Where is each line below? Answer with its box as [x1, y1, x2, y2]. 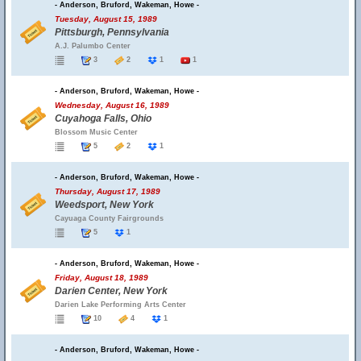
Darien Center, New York [55, 285, 168, 297]
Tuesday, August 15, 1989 [55, 15, 157, 23]
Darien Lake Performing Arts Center [55, 301, 186, 309]
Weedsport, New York [55, 199, 154, 210]
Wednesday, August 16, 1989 [55, 101, 169, 110]
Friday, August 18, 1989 [55, 273, 148, 282]
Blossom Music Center [55, 128, 138, 136]
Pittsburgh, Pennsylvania [55, 27, 169, 38]
